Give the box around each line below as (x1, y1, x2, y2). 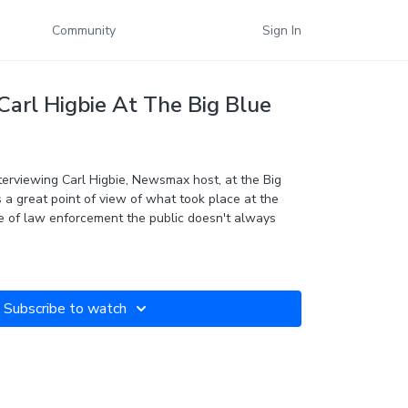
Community (52, 21, 116, 39)
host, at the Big (192, 171, 281, 189)
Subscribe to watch (3, 299, 127, 319)
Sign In (262, 21, 301, 39)
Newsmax (131, 171, 193, 189)
